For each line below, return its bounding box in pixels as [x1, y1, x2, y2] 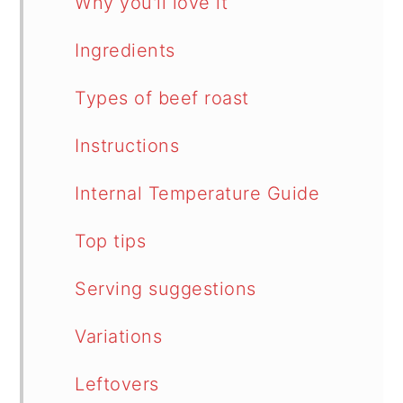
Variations [75, 326, 163, 347]
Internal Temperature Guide [75, 183, 320, 204]
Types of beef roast [75, 87, 249, 109]
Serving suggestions [75, 278, 256, 300]
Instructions [75, 135, 180, 157]
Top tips [75, 230, 147, 252]
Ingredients [75, 40, 175, 61]
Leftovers [75, 373, 159, 395]
